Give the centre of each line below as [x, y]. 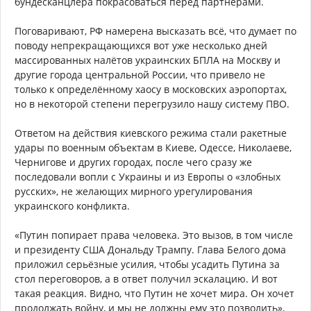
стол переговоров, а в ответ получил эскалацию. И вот [146, 279]
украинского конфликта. [72, 206]
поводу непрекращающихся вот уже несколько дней [141, 46]
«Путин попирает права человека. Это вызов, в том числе [154, 235]
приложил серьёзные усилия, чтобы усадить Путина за [147, 264]
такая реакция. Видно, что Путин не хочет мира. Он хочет [154, 294]
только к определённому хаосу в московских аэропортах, [151, 90]
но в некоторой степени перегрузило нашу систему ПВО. [152, 104]
